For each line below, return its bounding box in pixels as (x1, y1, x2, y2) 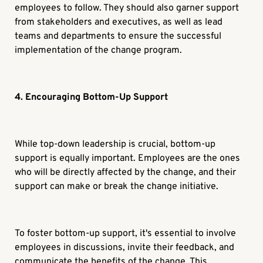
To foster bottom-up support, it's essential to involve (15, 228, 237, 240)
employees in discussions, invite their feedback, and (15, 242, 235, 254)
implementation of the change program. (15, 45, 183, 57)
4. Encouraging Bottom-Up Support (15, 92, 168, 104)
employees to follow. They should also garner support (15, 2, 240, 15)
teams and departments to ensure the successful (15, 31, 222, 43)
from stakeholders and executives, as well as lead (15, 16, 223, 29)
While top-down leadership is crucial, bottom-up (15, 139, 216, 151)
